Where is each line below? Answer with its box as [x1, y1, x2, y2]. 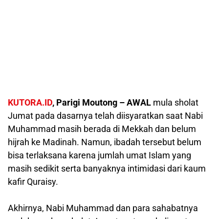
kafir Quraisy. [8, 176, 58, 187]
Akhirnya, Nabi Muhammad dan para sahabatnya [8, 202, 198, 213]
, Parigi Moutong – [52, 97, 125, 108]
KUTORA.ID [8, 97, 52, 108]
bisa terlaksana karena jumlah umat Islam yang [8, 150, 191, 160]
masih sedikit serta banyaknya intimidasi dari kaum [8, 163, 206, 174]
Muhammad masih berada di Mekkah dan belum [8, 123, 196, 134]
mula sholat [153, 97, 198, 108]
